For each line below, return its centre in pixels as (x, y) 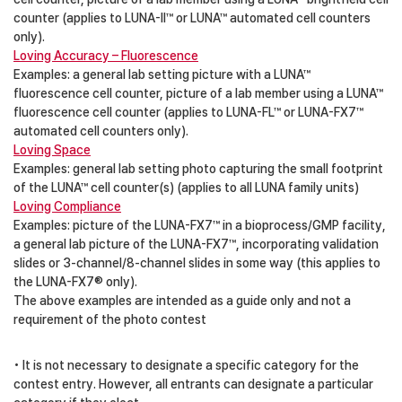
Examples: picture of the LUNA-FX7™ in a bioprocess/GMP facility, (200, 225)
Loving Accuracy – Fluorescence (106, 55)
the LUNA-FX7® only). (75, 281)
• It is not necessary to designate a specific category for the (186, 365)
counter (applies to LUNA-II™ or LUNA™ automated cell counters (192, 17)
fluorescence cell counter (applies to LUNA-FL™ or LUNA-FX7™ (188, 112)
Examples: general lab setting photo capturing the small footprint (198, 168)
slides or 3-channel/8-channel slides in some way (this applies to (197, 262)
